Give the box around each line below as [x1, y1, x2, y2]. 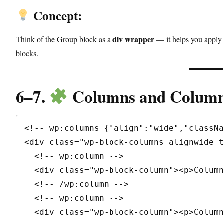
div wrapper [112, 33, 154, 45]
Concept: [30, 6, 82, 25]
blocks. [16, 47, 38, 58]
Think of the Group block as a [16, 33, 112, 44]
